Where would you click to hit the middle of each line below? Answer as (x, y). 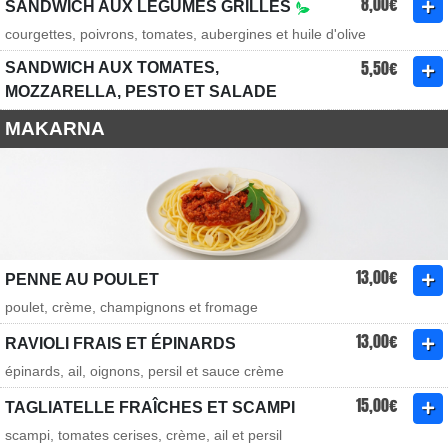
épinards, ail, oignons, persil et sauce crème (144, 371)
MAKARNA (55, 128)
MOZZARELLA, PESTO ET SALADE (141, 91)
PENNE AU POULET (82, 279)
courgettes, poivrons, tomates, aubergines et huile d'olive (185, 34)
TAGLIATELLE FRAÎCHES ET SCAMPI (150, 407)
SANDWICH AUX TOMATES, (112, 67)
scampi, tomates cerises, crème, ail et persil (143, 435)
